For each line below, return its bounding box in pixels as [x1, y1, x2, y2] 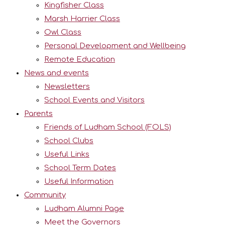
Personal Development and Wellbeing [44, 42, 186, 50]
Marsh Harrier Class [44, 15, 120, 23]
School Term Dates [44, 164, 116, 172]
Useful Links [44, 150, 89, 159]
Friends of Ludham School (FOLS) [44, 123, 171, 132]
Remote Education [44, 55, 115, 64]
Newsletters [44, 82, 90, 91]
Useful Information [44, 177, 114, 186]
